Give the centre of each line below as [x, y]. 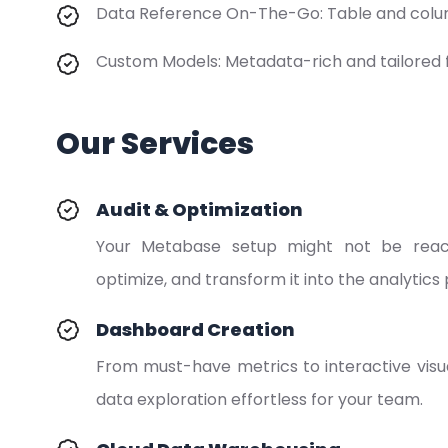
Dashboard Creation [195, 329]
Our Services [155, 144]
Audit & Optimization [199, 209]
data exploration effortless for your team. [259, 399]
